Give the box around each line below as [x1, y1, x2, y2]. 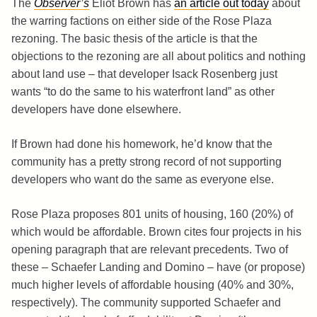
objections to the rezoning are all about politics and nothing [11, 50, 306, 62]
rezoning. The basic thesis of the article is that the [11, 32, 258, 45]
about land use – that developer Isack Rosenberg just [11, 67, 277, 80]
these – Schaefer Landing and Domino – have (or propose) [11, 260, 305, 273]
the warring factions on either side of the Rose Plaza [11, 14, 272, 27]
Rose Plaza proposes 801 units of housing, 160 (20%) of [11, 207, 293, 220]
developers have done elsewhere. [11, 103, 181, 115]
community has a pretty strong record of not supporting [11, 155, 282, 168]
